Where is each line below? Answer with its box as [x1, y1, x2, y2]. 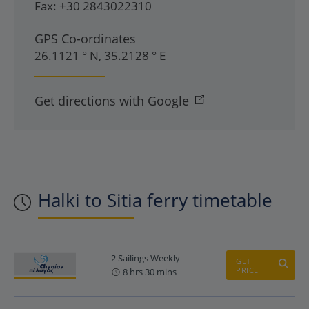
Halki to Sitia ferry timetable [38, 188, 272, 212]
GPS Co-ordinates [34, 30, 136, 47]
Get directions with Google [34, 92, 189, 109]
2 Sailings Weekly [111, 252, 180, 264]
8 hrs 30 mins [123, 266, 177, 278]
